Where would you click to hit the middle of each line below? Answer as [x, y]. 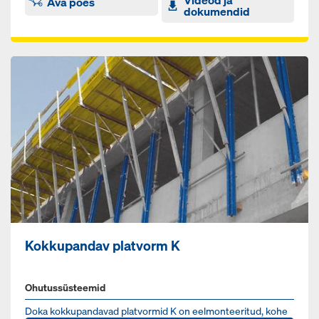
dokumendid [216, 12]
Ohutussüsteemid [65, 288]
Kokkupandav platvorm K [103, 246]
